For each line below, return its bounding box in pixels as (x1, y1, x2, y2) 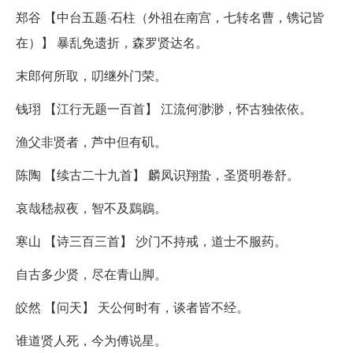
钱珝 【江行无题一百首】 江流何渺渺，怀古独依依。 (16, 98, 312, 117)
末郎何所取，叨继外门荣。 (16, 65, 167, 84)
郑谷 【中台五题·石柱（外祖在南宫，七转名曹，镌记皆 (16, 7, 325, 26)
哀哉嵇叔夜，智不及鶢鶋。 (16, 198, 167, 217)
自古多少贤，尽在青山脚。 (16, 264, 167, 283)
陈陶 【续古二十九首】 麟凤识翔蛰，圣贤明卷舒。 (16, 165, 299, 184)
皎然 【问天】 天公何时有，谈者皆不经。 (16, 297, 249, 316)
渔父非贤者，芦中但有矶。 (16, 132, 167, 150)
